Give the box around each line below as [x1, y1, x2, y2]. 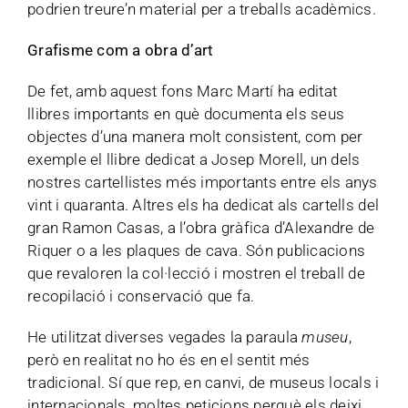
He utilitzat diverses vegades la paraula [27, 328, 302, 346]
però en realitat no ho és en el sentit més [27, 351, 311, 369]
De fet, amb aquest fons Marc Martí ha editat [27, 82, 338, 100]
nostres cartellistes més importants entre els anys [27, 173, 378, 191]
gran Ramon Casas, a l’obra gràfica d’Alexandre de [27, 219, 375, 237]
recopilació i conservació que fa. [27, 287, 255, 305]
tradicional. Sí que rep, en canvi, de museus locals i [27, 373, 380, 392]
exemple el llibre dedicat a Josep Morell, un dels [27, 150, 361, 168]
